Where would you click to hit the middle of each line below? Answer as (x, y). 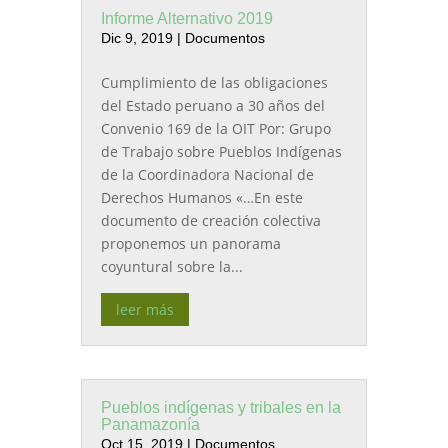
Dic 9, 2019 (136, 38)
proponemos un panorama (190, 244)
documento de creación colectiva (210, 221)
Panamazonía (150, 425)
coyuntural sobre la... (171, 267)
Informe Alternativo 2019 (186, 19)
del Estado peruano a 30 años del (212, 106)
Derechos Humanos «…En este (201, 198)
